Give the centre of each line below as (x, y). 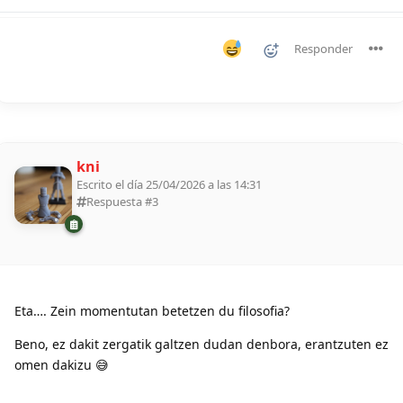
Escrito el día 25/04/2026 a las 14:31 (169, 184)
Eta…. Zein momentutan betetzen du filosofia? (152, 311)
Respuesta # (119, 201)
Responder (323, 48)
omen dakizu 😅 (62, 365)
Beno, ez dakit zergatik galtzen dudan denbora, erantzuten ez (201, 345)
